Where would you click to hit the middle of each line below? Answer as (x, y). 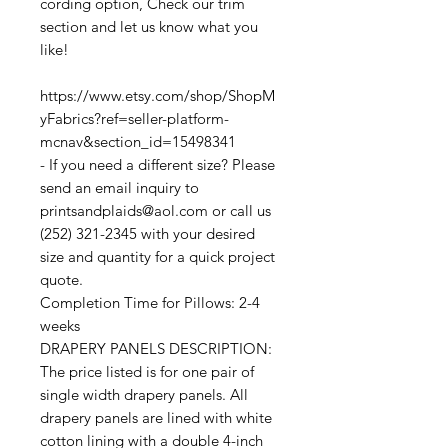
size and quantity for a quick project (157, 257)
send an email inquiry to (119, 188)
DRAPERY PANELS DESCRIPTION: (156, 349)
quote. (61, 280)
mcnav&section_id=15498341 (138, 142)
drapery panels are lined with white (156, 418)
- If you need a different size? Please (157, 165)
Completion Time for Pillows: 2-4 (150, 303)
